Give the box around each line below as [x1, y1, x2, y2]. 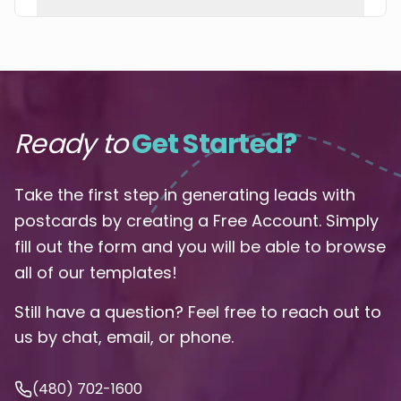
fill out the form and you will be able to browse [14, 235, 386, 258]
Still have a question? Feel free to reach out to [14, 300, 381, 323]
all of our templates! [14, 260, 177, 284]
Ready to [14, 124, 127, 163]
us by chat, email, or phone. [14, 325, 234, 348]
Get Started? [132, 124, 297, 163]
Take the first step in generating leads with [14, 183, 355, 206]
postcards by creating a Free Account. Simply [14, 209, 379, 232]
